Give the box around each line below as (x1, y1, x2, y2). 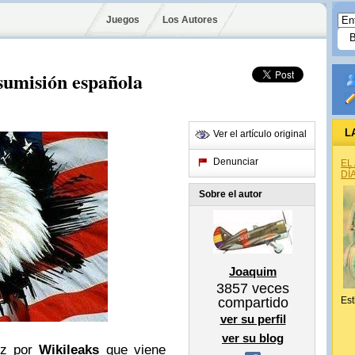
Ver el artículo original (213, 128, 307, 139)
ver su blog (222, 331, 284, 345)
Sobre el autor (199, 189, 262, 200)
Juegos (106, 14, 139, 25)
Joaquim (229, 265, 277, 278)
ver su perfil (219, 312, 286, 326)
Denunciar (213, 156, 258, 167)
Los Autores (162, 14, 218, 25)
